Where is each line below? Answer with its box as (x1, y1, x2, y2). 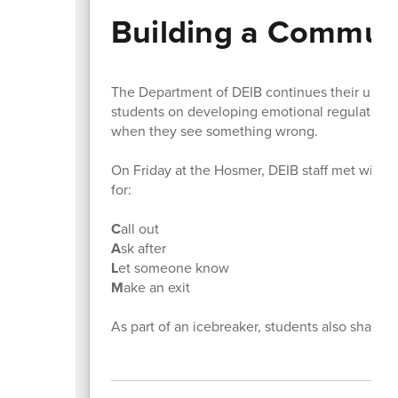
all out (120, 218, 159, 239)
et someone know (117, 257, 229, 278)
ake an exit (123, 276, 190, 298)
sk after (120, 237, 166, 259)
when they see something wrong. (110, 120, 318, 141)
